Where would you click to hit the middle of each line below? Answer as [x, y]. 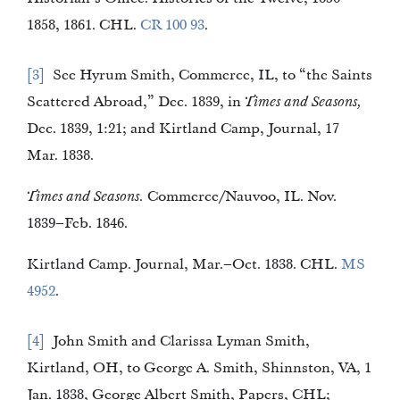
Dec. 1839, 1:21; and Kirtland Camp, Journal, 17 [147, 129]
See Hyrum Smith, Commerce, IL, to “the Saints [176, 75]
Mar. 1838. [60, 155]
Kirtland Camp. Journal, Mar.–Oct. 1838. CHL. [184, 264]
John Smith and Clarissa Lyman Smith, [106, 341]
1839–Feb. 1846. [112, 223]
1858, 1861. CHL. [120, 25]
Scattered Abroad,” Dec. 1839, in [136, 102]
